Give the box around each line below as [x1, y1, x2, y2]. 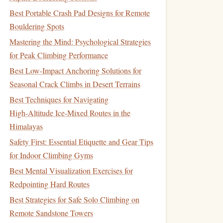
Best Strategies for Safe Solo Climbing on [9, 194, 139, 205]
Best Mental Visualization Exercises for [9, 165, 133, 176]
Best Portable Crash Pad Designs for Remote [9, 7, 150, 18]
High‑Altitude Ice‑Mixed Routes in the [9, 108, 130, 118]
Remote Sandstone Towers [9, 208, 93, 218]
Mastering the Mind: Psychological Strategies [9, 36, 151, 47]
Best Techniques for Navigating [9, 94, 109, 105]
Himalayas [9, 121, 43, 131]
